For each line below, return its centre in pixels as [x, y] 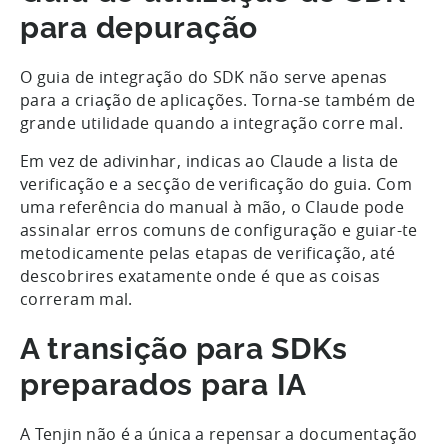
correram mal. [79, 298]
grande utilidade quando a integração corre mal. [211, 122]
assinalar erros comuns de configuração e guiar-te [219, 229]
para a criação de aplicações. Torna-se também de [218, 99]
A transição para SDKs [184, 348]
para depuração [139, 27]
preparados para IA [163, 384]
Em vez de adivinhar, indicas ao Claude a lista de [209, 160]
